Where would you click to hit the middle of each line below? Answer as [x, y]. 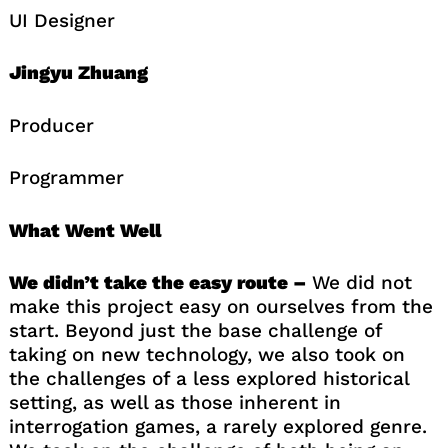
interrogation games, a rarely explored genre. [217, 427]
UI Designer [61, 20]
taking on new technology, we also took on [206, 355]
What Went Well [84, 230]
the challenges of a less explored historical [208, 379]
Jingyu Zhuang [78, 73]
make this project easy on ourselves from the [220, 307]
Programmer [66, 178]
